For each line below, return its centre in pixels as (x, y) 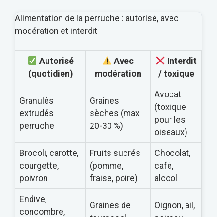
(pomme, (106, 165)
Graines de (110, 205)
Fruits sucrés (115, 153)
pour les (170, 119)
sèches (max (115, 113)
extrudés (37, 113)
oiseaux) (171, 132)
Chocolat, (172, 153)
